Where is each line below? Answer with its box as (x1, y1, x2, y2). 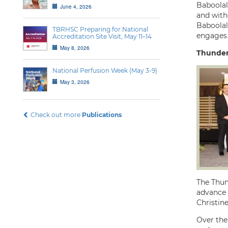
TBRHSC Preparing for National (52, 25, 148, 33)
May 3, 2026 (60, 78, 90, 85)
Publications (82, 111, 122, 119)
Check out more (29, 111, 82, 119)
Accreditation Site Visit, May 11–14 (52, 33, 152, 40)
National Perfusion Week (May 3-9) (52, 67, 157, 74)
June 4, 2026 (60, 3, 92, 10)
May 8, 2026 (60, 44, 90, 51)
